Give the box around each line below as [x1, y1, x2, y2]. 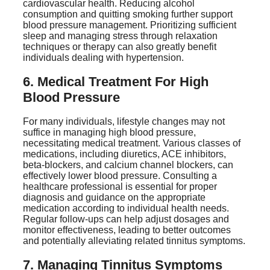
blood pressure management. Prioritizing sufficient [23, 19, 236, 30]
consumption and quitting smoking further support [23, 8, 233, 19]
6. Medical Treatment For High [23, 74, 209, 89]
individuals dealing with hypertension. [23, 52, 184, 63]
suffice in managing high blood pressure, [23, 127, 196, 137]
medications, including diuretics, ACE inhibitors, [23, 149, 226, 159]
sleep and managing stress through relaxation [23, 30, 218, 41]
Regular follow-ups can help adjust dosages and [23, 214, 229, 224]
